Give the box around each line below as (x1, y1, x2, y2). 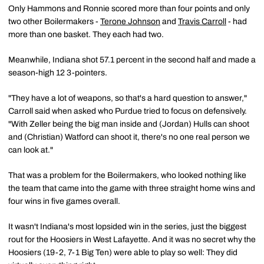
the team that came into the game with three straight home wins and (8, 183, 255, 193)
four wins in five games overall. (8, 196, 120, 206)
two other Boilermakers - (8, 16, 100, 26)
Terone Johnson (100, 16, 160, 26)
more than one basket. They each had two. (8, 29, 164, 39)
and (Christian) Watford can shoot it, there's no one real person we (8, 132, 250, 141)
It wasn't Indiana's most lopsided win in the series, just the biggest (8, 222, 246, 231)
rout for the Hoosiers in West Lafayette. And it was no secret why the (8, 235, 256, 244)
